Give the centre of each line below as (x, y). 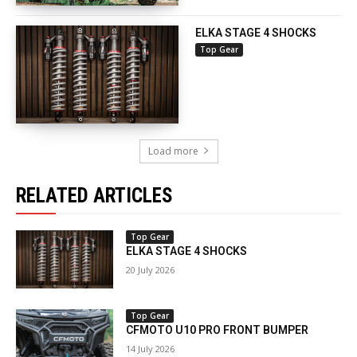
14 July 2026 (151, 349)
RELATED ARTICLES (94, 195)
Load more (173, 151)
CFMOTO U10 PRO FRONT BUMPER (218, 330)
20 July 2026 (151, 269)
